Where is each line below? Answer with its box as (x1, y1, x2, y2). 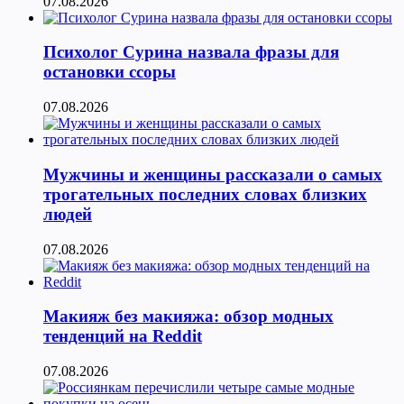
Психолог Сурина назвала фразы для (43, 42, 339, 62)
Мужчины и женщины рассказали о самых (43, 164, 382, 184)
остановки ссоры (43, 62, 176, 82)
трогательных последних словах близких (43, 184, 367, 204)
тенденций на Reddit (43, 326, 202, 346)
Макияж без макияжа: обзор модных (43, 307, 334, 326)
